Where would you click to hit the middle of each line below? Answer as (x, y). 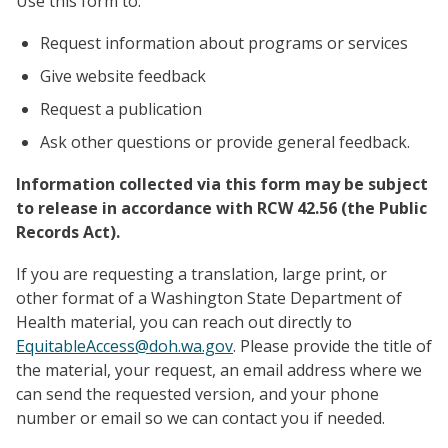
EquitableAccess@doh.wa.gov (124, 345)
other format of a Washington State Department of (209, 297)
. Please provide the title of (332, 345)
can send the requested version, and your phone (197, 393)
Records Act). (68, 231)
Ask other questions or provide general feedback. (225, 141)
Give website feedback (123, 75)
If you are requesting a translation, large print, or (201, 273)
